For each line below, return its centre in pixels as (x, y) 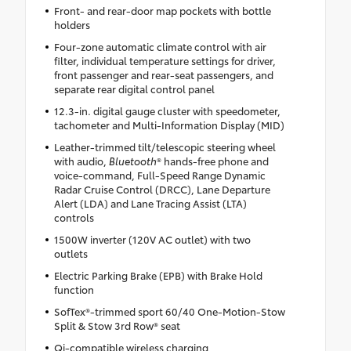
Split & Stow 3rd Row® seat (117, 326)
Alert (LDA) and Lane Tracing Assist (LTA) (150, 203)
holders (72, 25)
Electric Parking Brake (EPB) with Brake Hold (158, 275)
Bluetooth (132, 161)
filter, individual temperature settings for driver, (165, 61)
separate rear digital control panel (134, 89)
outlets (71, 253)
